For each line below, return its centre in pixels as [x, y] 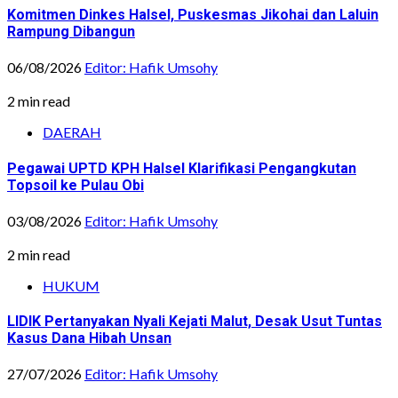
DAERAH [72, 132]
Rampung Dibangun [71, 31]
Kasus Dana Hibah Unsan [89, 338]
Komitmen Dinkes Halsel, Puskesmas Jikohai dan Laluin [193, 14]
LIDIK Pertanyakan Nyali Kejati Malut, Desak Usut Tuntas [195, 322]
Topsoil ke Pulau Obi [76, 185]
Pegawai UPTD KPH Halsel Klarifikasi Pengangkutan [182, 168]
